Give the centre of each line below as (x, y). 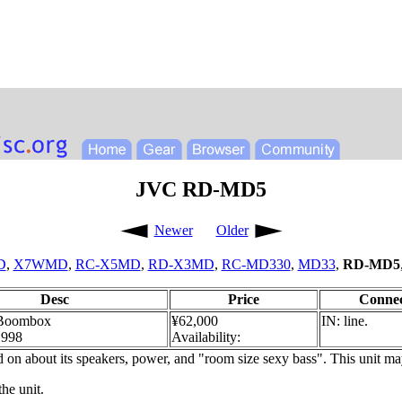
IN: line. (345, 320)
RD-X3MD (181, 264)
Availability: (206, 336)
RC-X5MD (108, 264)
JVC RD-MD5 (201, 189)
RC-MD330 (256, 264)
